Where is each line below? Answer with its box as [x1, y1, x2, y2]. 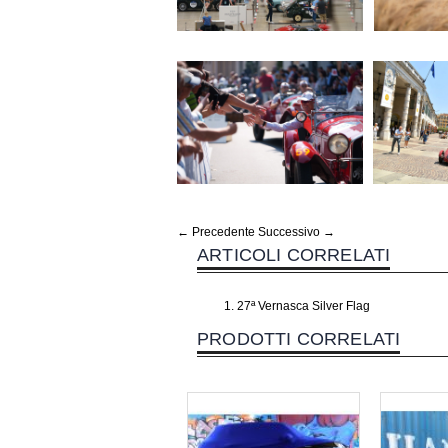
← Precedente [177, 225, 255, 240]
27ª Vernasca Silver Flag [237, 299, 370, 314]
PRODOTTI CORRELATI [197, 329, 401, 350]
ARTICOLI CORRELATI [197, 245, 391, 266]
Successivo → [258, 225, 335, 240]
